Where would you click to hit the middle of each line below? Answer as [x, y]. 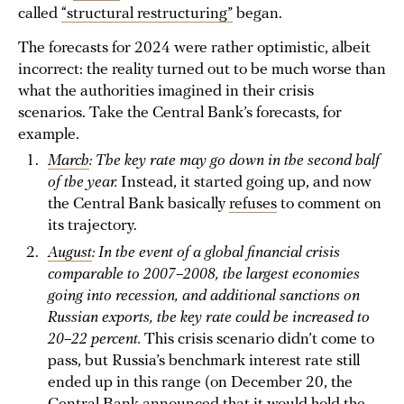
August [70, 253]
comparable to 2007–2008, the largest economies [204, 275]
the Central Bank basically [138, 204]
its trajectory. [94, 226]
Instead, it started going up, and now [246, 183]
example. [50, 135]
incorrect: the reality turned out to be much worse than [202, 70]
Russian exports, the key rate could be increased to [209, 318]
